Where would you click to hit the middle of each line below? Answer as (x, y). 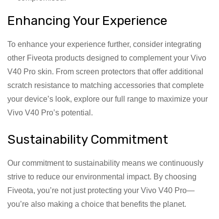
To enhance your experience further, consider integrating (104, 44)
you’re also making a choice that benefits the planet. (97, 204)
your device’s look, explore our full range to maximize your (108, 99)
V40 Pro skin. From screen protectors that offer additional (105, 71)
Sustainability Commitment (88, 139)
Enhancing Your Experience (87, 21)
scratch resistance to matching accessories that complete (106, 85)
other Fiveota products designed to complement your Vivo (107, 58)
